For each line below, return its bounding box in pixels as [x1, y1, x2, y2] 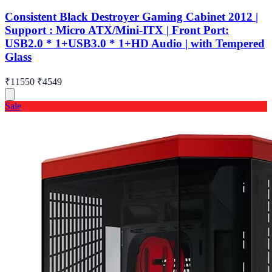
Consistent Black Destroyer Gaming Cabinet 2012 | [5, 10, 258, 23]
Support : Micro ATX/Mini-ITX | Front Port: [5, 23, 229, 36]
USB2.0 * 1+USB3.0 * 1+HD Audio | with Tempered [5, 36, 265, 50]
